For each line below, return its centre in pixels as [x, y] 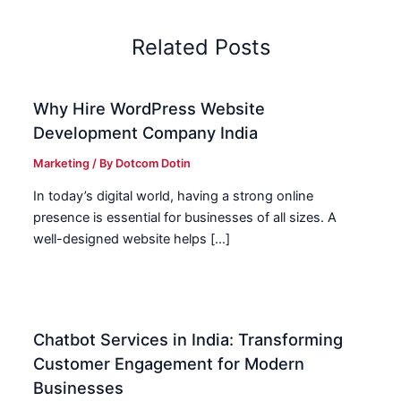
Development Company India [146, 132]
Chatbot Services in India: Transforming [188, 340]
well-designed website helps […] [132, 239]
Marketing [62, 163]
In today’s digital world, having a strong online [174, 196]
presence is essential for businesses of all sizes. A [185, 218]
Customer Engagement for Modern [169, 364]
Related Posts [200, 47]
